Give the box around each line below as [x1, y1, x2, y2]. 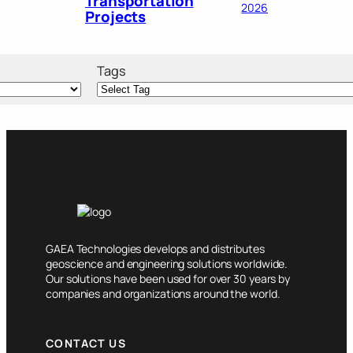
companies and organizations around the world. [46, 285, 281, 301]
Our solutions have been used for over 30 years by [46, 270, 291, 286]
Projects [85, 6, 147, 27]
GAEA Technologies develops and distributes [46, 240, 265, 256]
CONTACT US [46, 336, 126, 351]
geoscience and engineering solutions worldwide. [46, 255, 288, 271]
